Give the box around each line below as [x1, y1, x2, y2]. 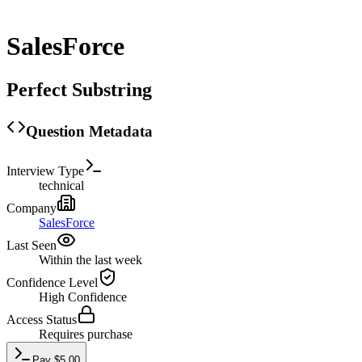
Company [6, 200, 57, 215]
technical [39, 178, 84, 192]
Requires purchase [39, 326, 133, 341]
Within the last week [39, 252, 142, 267]
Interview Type [6, 163, 84, 178]
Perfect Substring [6, 78, 152, 100]
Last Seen [6, 238, 57, 252]
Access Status [6, 312, 77, 326]
